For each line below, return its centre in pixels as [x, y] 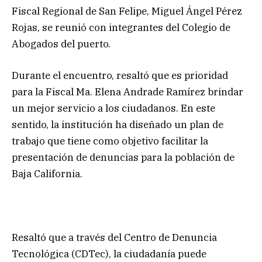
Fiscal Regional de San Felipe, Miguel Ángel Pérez [127, 11]
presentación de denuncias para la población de [123, 158]
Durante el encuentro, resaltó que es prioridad [120, 76]
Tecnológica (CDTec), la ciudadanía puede [109, 254]
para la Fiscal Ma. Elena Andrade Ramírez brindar [127, 92]
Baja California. [47, 174]
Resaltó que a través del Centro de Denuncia [114, 237]
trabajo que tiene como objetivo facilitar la [110, 141]
